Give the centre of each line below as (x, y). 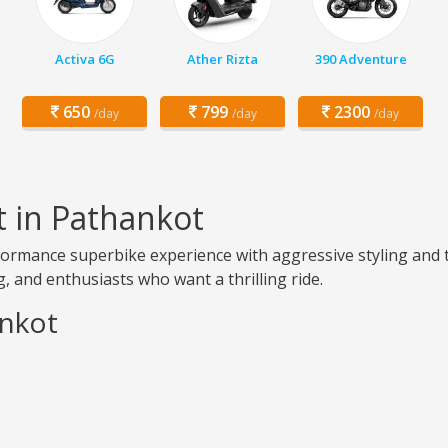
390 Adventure (360, 59)
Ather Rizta (222, 59)
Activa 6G (84, 59)
